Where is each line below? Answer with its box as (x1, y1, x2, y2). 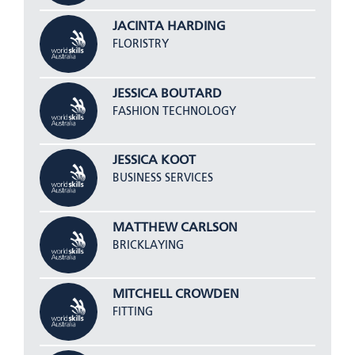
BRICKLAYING (112, 239, 184, 251)
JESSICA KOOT (112, 155, 196, 168)
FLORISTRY (112, 38, 169, 50)
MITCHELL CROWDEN (112, 288, 239, 302)
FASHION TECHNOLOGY (112, 105, 236, 117)
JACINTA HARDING (112, 20, 226, 33)
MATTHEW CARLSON (112, 221, 238, 235)
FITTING (112, 307, 153, 319)
